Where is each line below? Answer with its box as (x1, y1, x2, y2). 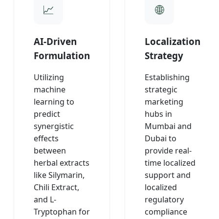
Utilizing (34, 72, 64, 83)
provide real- (145, 145, 192, 156)
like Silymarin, (34, 170, 85, 181)
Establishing (145, 72, 190, 83)
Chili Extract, (34, 182, 79, 193)
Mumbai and (145, 121, 192, 132)
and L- (34, 194, 56, 205)
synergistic (34, 121, 74, 132)
